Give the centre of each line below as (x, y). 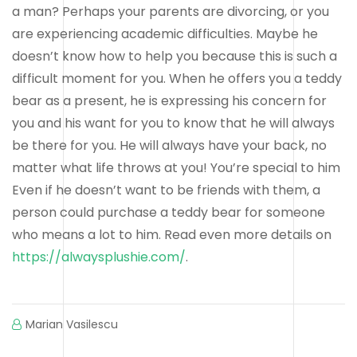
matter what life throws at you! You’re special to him (176, 167)
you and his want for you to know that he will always (173, 123)
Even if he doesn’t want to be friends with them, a (166, 190)
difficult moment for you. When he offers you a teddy (177, 78)
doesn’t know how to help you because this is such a (175, 56)
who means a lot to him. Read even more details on (172, 234)
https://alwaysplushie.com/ (99, 257)
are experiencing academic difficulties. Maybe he (165, 33)
